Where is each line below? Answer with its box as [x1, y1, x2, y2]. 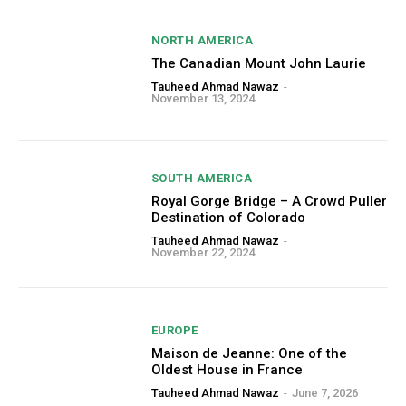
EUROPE [150, 324, 198, 338]
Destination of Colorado [150, 209, 305, 227]
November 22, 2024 [150, 246, 255, 260]
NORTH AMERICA [150, 33, 254, 47]
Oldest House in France [150, 362, 303, 379]
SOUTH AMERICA [150, 171, 253, 186]
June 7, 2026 [291, 386, 358, 401]
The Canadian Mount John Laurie [150, 54, 366, 72]
